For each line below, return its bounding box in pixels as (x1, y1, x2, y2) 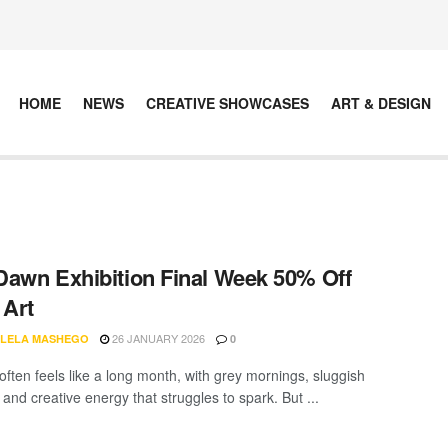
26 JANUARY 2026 (109, 330, 205, 346)
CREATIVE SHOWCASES (145, 92, 309, 113)
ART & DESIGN (330, 92, 431, 113)
